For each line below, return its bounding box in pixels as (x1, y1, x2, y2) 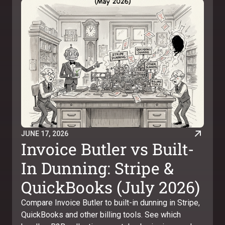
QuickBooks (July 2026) (21, 176, 200, 198)
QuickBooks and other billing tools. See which (21, 210, 181, 219)
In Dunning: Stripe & (21, 157, 174, 179)
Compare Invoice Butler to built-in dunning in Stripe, (21, 198, 200, 207)
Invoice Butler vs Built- (21, 138, 194, 160)
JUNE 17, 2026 (21, 129, 68, 138)
